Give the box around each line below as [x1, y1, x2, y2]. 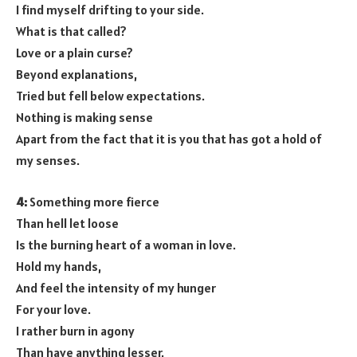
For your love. [16, 301, 91, 317]
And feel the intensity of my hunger [16, 280, 216, 296]
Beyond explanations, [16, 66, 137, 83]
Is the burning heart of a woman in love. [16, 237, 236, 253]
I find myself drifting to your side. [16, 2, 204, 18]
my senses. [16, 152, 80, 169]
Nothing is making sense [16, 109, 153, 126]
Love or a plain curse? [16, 45, 133, 61]
